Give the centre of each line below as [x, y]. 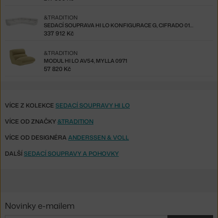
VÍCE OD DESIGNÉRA [36, 137]
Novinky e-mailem [40, 206]
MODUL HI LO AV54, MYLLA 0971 [85, 61]
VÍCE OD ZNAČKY [31, 121]
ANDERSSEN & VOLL [99, 137]
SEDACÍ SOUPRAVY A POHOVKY [71, 153]
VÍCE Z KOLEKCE [30, 105]
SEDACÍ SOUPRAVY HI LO [93, 105]
